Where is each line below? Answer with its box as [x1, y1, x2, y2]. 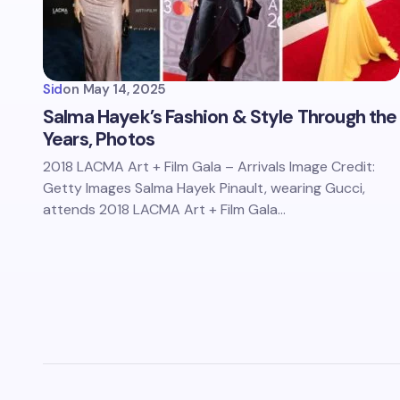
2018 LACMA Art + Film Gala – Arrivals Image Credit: [43, 157, 375, 176]
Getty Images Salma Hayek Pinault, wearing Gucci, [43, 179, 365, 197]
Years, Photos [43, 127, 155, 152]
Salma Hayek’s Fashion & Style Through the [43, 104, 397, 129]
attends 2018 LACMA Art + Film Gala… [43, 200, 286, 219]
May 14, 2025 [82, 80, 166, 98]
